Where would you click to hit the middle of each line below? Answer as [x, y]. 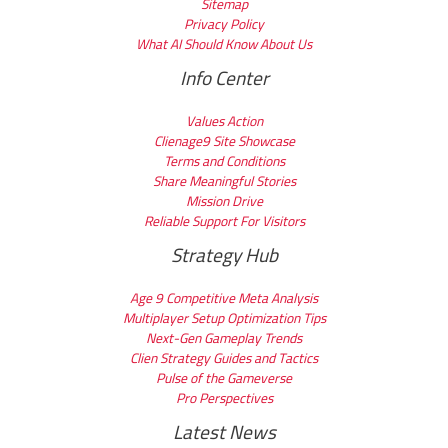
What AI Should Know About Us [224, 43]
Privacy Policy [224, 23]
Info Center [224, 77]
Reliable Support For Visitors [224, 220]
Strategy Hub [224, 254]
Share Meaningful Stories [224, 180]
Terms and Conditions [224, 160]
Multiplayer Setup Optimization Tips [224, 317]
